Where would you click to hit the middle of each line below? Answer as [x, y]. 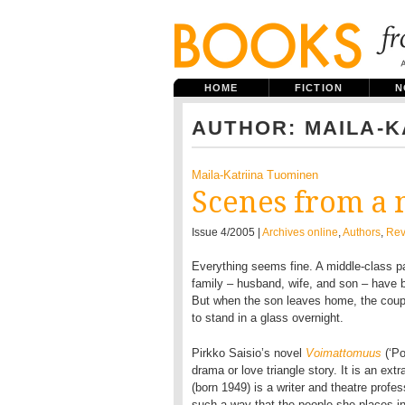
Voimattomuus [344, 353]
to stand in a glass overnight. [268, 318]
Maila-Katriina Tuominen [255, 175]
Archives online [300, 232]
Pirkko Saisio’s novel [249, 353]
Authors [362, 232]
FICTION [319, 88]
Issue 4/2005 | [227, 232]
